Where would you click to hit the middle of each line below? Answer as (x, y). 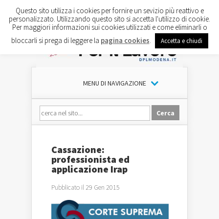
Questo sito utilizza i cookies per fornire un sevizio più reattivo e (109, 10)
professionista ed (90, 159)
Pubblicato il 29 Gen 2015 (86, 187)
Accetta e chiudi (181, 41)
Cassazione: (78, 149)
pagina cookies (125, 40)
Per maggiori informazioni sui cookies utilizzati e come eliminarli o (109, 27)
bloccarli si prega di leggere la (56, 40)
